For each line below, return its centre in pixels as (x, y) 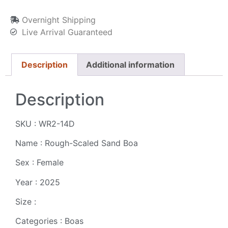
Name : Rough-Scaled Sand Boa (77, 143)
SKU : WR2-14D (45, 123)
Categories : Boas (49, 221)
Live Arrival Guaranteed (67, 32)
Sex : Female (39, 163)
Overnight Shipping (59, 20)
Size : (26, 202)
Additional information (130, 64)
